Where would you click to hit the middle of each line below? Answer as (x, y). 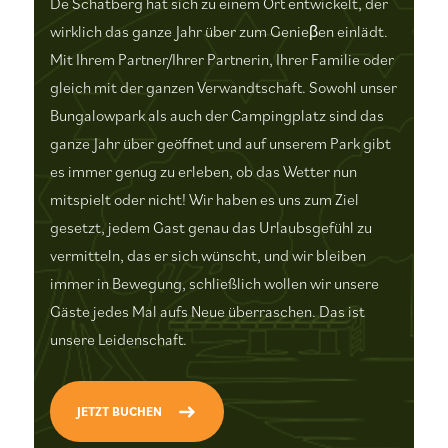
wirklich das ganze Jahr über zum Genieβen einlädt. (218, 30)
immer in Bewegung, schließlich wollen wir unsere (214, 282)
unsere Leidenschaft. (118, 338)
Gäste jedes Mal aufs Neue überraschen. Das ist (207, 310)
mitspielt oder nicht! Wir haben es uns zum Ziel (204, 198)
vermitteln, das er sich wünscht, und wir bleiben (207, 254)
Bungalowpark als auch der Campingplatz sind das (216, 114)
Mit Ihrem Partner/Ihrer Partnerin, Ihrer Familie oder (221, 58)
